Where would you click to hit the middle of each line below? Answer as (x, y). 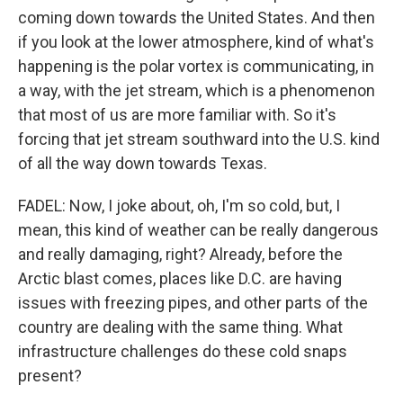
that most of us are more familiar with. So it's (177, 115)
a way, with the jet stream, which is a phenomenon (197, 90)
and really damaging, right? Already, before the (180, 254)
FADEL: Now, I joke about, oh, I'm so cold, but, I (179, 206)
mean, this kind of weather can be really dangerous (198, 230)
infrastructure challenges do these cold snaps (183, 351)
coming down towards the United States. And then (197, 18)
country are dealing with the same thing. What (180, 327)
